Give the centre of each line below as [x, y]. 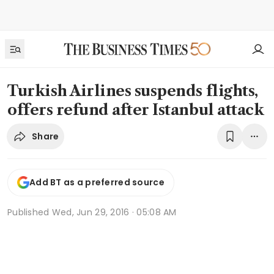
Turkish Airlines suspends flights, [133, 91]
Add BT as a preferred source [97, 183]
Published [30, 212]
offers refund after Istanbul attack [136, 110]
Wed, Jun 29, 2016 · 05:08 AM [114, 212]
